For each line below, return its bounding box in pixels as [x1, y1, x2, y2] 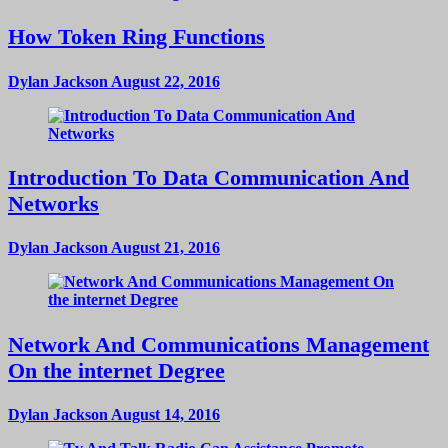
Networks [8, 191, 99, 217]
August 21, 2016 [108, 239, 220, 257]
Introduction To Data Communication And [8, 165, 409, 191]
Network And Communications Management [8, 331, 429, 357]
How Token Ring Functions [8, 24, 265, 50]
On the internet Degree [8, 357, 225, 383]
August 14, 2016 [108, 406, 220, 424]
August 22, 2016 [108, 72, 220, 90]
